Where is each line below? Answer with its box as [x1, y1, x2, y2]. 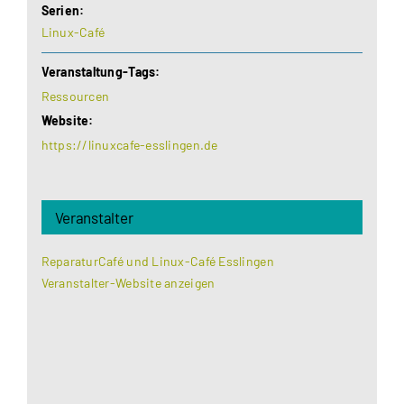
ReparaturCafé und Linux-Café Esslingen [41, 252, 274, 269]
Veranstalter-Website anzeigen [41, 274, 216, 290]
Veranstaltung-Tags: [41, 63, 161, 79]
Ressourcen [41, 87, 110, 104]
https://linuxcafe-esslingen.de [41, 136, 218, 152]
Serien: [41, 2, 85, 18]
